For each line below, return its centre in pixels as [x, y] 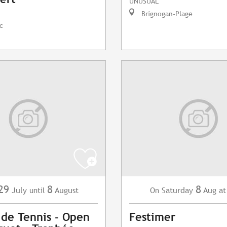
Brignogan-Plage [166, 14]
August [67, 191]
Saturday [177, 191]
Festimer [152, 217]
